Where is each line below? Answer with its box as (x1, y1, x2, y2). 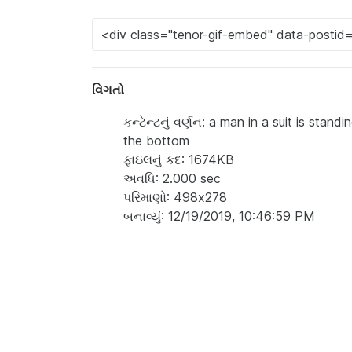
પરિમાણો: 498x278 (123, 189, 227, 205)
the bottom (123, 132, 189, 148)
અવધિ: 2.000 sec (123, 170, 221, 186)
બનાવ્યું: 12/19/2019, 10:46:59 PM (123, 207, 315, 224)
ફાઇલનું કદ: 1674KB (123, 151, 234, 167)
